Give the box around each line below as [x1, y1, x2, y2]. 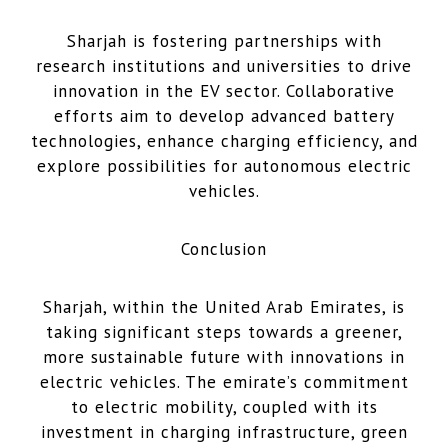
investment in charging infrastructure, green [40, 420, 408, 443]
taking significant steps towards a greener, [45, 320, 403, 343]
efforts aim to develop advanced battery [53, 104, 395, 127]
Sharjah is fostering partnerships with [66, 29, 382, 52]
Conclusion [181, 237, 267, 260]
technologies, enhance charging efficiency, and [30, 129, 418, 152]
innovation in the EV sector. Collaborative [53, 79, 395, 102]
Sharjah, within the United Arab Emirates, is [43, 295, 405, 318]
